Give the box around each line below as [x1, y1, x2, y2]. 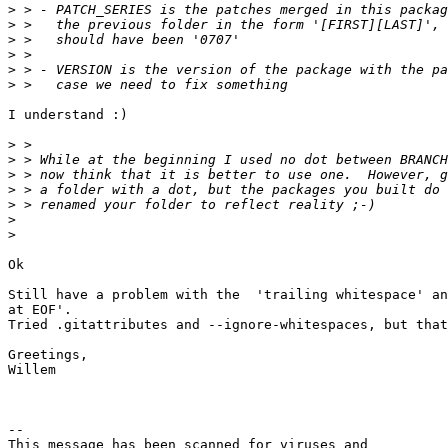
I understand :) [8, 107, 128, 123]
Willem [8, 362, 56, 378]
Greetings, [8, 347, 88, 363]
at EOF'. [8, 302, 72, 318]
